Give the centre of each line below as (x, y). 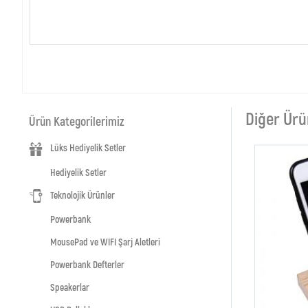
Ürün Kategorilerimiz (77, 121)
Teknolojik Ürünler (82, 195)
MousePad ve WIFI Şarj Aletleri (105, 241)
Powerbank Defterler (87, 264)
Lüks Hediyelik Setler (88, 148)
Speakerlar (70, 287)
